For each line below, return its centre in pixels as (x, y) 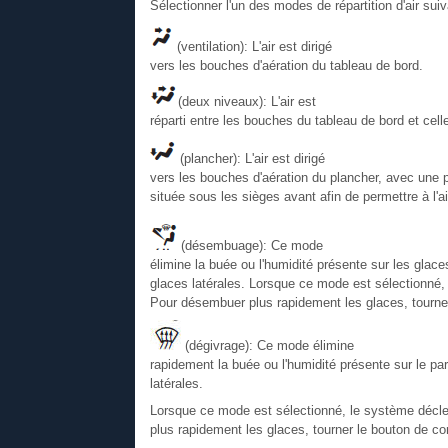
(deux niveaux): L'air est (246, 101)
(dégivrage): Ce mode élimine (267, 345)
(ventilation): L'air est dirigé (252, 46)
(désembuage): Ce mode (251, 245)
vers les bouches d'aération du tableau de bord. (286, 65)
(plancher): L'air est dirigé (250, 158)
